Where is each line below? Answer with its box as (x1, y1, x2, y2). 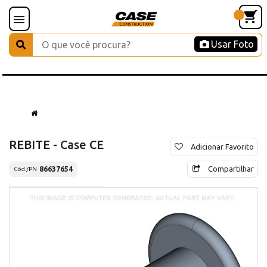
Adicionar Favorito (191, 142, 254, 151)
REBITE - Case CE (9, 137, 104, 151)
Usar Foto (211, 39, 254, 49)
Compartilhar (208, 164, 254, 173)
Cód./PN (14, 166, 37, 173)
